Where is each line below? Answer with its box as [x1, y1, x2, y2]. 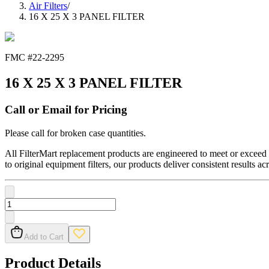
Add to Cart [24, 232, 64, 241]
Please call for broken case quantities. [5, 127, 146, 138]
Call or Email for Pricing [5, 103, 127, 116]
